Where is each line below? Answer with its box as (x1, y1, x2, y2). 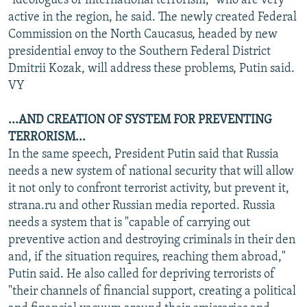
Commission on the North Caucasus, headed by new (8, 27, 278, 41)
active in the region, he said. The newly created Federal (8, 10, 297, 24)
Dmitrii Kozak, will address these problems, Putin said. (8, 62, 295, 75)
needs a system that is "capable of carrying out (8, 216, 250, 230)
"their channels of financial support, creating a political (8, 284, 296, 298)
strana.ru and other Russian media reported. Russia (8, 199, 275, 212)
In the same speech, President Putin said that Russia (8, 147, 279, 161)
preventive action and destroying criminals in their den (8, 233, 295, 247)
